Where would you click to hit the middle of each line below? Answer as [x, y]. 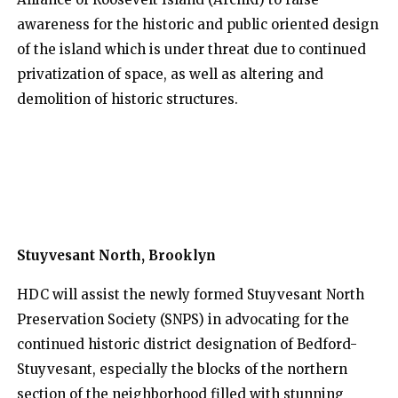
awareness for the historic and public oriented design [198, 25]
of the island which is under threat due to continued [191, 50]
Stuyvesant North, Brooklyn [116, 256]
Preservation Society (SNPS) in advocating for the [183, 320]
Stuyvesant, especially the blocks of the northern [182, 370]
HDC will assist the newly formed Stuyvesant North [191, 295]
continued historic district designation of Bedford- [187, 345]
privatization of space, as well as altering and [170, 75]
